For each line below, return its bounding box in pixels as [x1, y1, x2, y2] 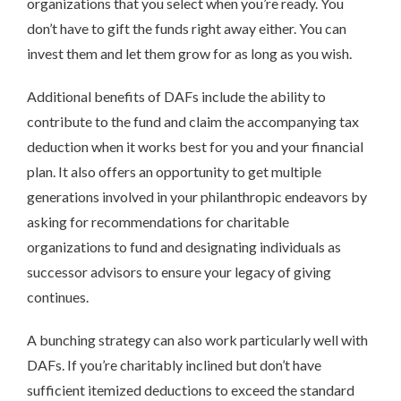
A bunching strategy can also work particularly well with [27, 330, 368, 348]
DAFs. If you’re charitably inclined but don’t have [27, 355, 321, 373]
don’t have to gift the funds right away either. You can [27, 19, 346, 37]
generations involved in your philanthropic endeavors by [27, 187, 367, 205]
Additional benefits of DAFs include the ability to [27, 87, 326, 105]
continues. [27, 287, 89, 305]
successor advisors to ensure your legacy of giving [27, 262, 331, 280]
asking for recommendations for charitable [27, 212, 289, 230]
